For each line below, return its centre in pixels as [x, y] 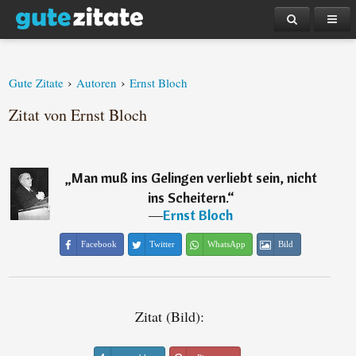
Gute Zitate [37, 83]
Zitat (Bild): [169, 316]
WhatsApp [226, 244]
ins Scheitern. [187, 197]
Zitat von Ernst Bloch [78, 115]
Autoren [97, 83]
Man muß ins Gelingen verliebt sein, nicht [194, 178]
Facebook [99, 244]
